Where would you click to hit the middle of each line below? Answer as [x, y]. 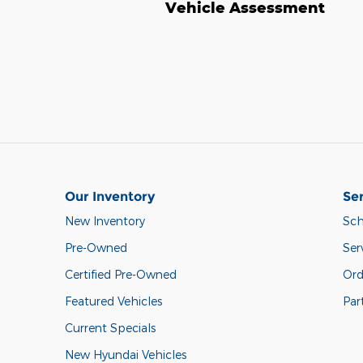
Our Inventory [110, 196]
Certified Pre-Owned [121, 274]
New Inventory [105, 220]
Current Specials [110, 327]
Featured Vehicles [113, 301]
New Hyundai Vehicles [126, 354]
